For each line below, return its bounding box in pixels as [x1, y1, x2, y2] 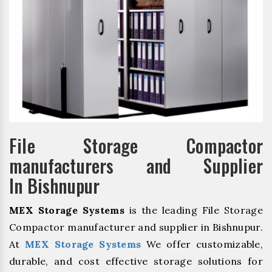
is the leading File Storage [124, 203, 263, 216]
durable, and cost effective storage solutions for [9, 254, 263, 267]
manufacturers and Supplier [9, 151, 263, 179]
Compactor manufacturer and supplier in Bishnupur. [9, 220, 263, 233]
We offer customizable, [141, 237, 263, 250]
